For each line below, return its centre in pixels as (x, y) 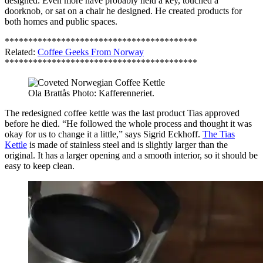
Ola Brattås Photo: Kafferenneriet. (91, 93)
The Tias (219, 134)
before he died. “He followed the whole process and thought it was (128, 123)
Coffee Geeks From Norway (91, 52)
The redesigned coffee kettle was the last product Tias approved (122, 113)
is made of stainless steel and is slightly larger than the (127, 144)
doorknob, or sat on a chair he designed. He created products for (123, 11)
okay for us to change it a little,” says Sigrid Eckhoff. (104, 134)
